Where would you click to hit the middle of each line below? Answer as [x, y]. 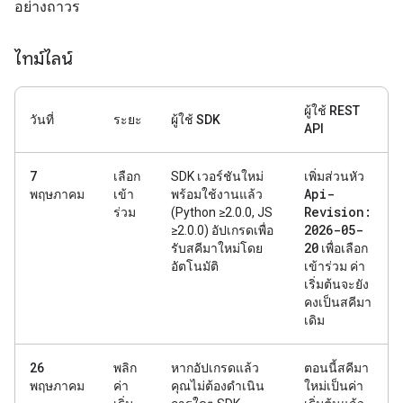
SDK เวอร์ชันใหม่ [217, 176]
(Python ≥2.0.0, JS [222, 212]
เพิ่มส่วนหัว [334, 176]
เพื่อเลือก [343, 248]
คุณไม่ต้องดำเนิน [218, 386]
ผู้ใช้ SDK [196, 120]
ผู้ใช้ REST [332, 111]
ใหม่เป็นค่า [334, 386]
